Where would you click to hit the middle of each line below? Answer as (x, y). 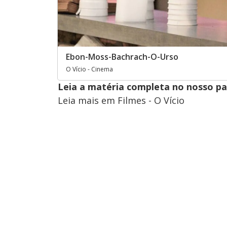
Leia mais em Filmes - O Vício (121, 100)
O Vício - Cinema (89, 69)
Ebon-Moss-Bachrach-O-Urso (122, 56)
